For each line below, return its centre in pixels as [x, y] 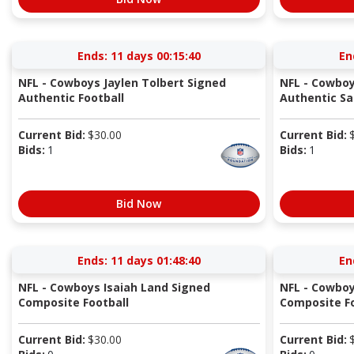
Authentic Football [71, 97]
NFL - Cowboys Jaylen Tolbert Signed [122, 82]
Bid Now [139, 203]
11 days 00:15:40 [155, 55]
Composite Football [73, 302]
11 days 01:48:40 [155, 260]
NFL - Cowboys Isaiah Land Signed [114, 287]
